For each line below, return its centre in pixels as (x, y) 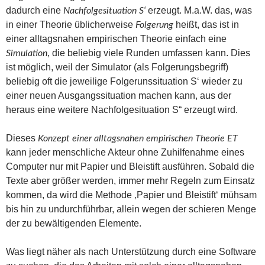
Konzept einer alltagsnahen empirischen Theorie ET (138, 138)
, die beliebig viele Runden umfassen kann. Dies (149, 53)
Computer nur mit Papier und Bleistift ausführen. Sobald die (130, 166)
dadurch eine (35, 10)
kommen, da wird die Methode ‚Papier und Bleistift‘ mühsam (131, 195)
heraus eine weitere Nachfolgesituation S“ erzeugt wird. (122, 109)
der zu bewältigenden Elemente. (74, 223)
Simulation (27, 53)
